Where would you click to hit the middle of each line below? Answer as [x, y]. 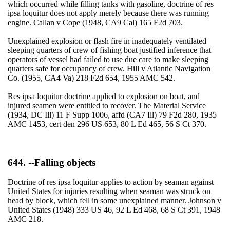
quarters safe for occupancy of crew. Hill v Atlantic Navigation [109, 68]
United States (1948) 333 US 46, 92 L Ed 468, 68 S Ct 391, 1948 [114, 210]
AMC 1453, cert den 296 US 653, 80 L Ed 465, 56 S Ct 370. [107, 124]
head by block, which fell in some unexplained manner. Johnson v [114, 201]
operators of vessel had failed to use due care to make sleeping [108, 59]
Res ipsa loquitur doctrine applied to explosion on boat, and [103, 96]
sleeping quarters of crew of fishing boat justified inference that [109, 50]
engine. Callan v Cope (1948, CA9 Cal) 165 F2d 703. [95, 22]
